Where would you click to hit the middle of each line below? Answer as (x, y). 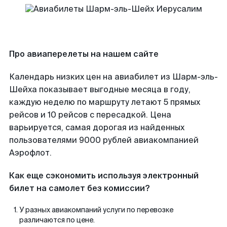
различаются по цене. (57, 220)
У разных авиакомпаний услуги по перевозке (96, 210)
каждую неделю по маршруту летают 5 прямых (105, 102)
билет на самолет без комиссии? (79, 188)
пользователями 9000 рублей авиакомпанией (104, 140)
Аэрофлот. (30, 153)
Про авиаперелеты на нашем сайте (84, 54)
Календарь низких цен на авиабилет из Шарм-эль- (113, 77)
